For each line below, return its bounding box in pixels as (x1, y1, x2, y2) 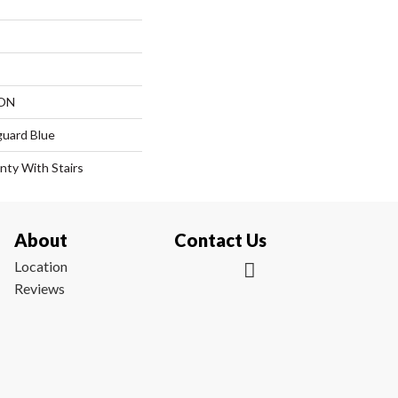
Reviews (14, 280, 65, 298)
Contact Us (174, 229, 267, 251)
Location (14, 258, 68, 275)
